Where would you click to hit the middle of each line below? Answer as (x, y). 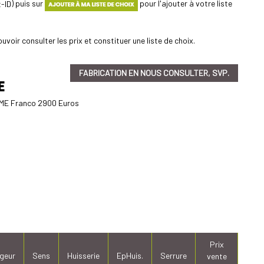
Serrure (174, 255)
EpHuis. (130, 255)
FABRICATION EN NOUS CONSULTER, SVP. (154, 72)
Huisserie (83, 255)
